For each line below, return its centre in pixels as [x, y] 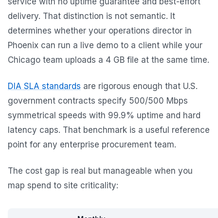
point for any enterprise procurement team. [92, 145]
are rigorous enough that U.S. [139, 86]
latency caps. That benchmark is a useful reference [109, 130]
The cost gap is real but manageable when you [100, 171]
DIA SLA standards [44, 86]
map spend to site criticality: [63, 186]
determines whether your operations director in [100, 31]
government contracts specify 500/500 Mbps [98, 101]
